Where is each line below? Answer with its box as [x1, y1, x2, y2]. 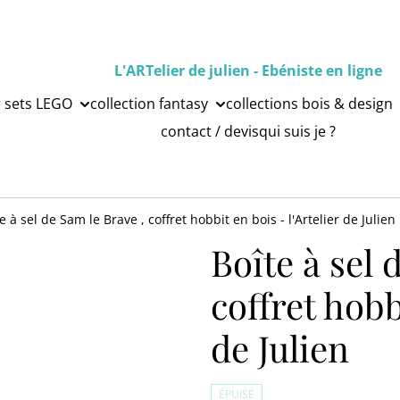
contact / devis [161, 121, 259, 142]
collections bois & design [225, 94, 393, 114]
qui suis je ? [259, 121, 336, 142]
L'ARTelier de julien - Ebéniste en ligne [114, 60, 382, 80]
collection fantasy [89, 94, 208, 114]
